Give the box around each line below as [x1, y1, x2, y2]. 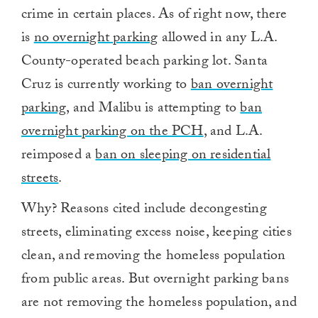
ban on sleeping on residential [95, 144, 271, 169]
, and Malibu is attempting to [66, 97, 241, 122]
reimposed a [21, 144, 96, 169]
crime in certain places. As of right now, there [21, 4, 287, 28]
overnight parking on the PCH [21, 121, 204, 146]
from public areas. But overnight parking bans [21, 268, 290, 293]
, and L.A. [203, 121, 263, 146]
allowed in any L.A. [158, 27, 278, 52]
